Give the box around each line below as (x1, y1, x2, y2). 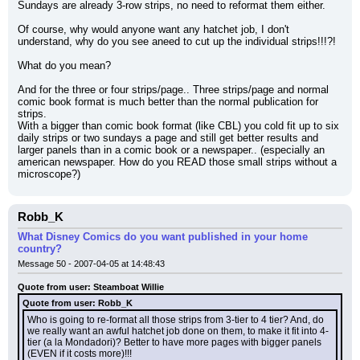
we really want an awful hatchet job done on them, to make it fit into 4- (27, 325, 329, 337)
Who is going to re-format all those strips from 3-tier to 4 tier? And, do (27, 314, 324, 325)
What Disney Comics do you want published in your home (18, 231, 308, 243)
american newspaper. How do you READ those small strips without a (18, 156, 337, 168)
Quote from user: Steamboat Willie (18, 282, 164, 292)
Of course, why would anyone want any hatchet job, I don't (18, 23, 289, 35)
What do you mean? (18, 59, 111, 72)
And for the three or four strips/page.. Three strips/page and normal (18, 84, 329, 96)
